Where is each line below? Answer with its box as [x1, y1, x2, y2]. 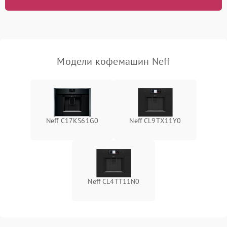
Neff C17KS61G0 [46, 116, 99, 125]
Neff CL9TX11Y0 [129, 116, 181, 125]
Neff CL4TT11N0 [88, 176, 140, 186]
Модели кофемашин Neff [57, 54, 170, 68]
